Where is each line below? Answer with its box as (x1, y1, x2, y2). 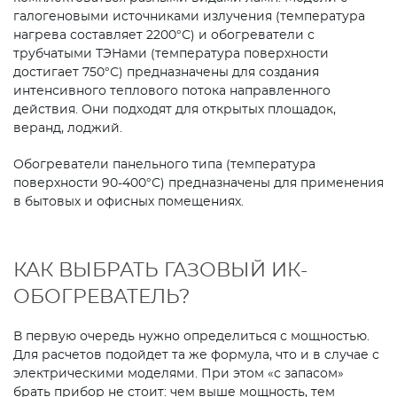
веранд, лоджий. (13, 122, 122, 136)
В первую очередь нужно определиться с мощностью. (13, 331, 370, 344)
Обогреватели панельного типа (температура (13, 159, 315, 172)
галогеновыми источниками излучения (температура (13, 11, 365, 24)
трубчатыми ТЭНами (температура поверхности (13, 48, 329, 61)
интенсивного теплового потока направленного (13, 85, 331, 98)
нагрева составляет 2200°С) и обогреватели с (13, 29, 315, 43)
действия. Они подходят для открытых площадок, (13, 104, 336, 117)
